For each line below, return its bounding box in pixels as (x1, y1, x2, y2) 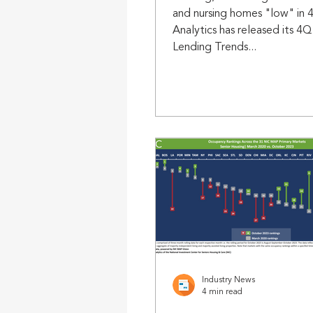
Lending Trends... (173, 42, 256, 53)
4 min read (202, 287, 242, 296)
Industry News (202, 276, 255, 284)
